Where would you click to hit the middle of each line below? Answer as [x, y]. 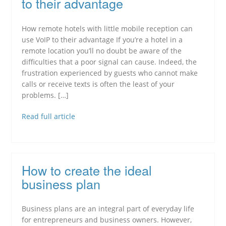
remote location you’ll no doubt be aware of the [102, 50]
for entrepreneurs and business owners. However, [107, 219]
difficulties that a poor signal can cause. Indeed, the [109, 62]
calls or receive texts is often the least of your [98, 84]
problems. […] [45, 95]
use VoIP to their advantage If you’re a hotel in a [102, 39]
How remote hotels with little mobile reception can [107, 28]
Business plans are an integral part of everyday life [108, 208]
